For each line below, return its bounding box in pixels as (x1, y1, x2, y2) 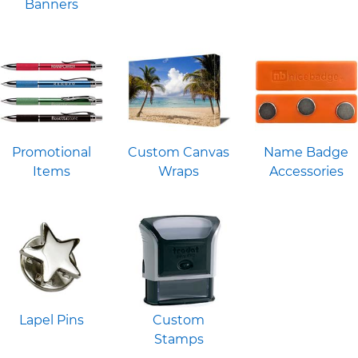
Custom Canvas (128, 145, 230, 161)
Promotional (12, 145, 92, 161)
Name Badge (264, 145, 349, 161)
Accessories (268, 164, 344, 180)
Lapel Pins (19, 312, 85, 328)
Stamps (153, 331, 204, 347)
